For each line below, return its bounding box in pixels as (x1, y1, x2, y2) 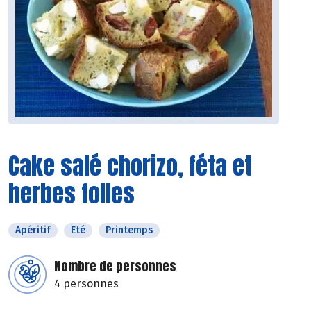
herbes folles (8, 176, 135, 212)
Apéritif (15, 224, 51, 237)
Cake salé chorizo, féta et (8, 148, 252, 184)
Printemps (106, 224, 153, 237)
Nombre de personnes (54, 257, 176, 276)
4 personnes (54, 277, 119, 291)
